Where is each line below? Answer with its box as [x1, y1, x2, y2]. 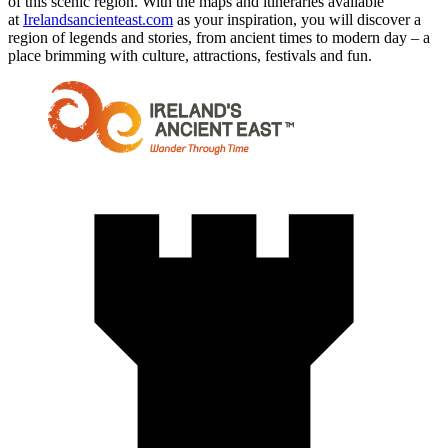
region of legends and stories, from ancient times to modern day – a [8, 29, 430, 46]
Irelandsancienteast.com [23, 11, 173, 28]
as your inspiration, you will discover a [173, 11, 421, 28]
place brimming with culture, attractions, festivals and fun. [8, 47, 372, 64]
